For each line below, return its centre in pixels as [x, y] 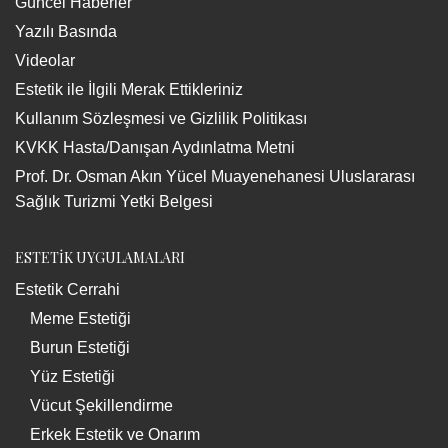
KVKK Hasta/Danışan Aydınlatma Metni [155, 147]
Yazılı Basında [66, 31]
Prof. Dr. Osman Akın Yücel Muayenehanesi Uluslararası [215, 176]
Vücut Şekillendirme [101, 405]
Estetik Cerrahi [67, 289]
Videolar [45, 60]
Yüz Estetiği [72, 376]
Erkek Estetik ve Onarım [115, 434]
